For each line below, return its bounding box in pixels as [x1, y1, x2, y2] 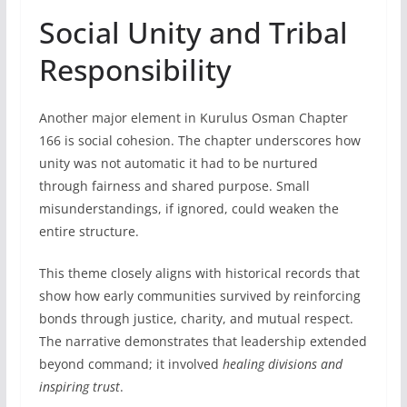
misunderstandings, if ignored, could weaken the [38, 199, 339, 217]
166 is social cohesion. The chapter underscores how [38, 131, 361, 149]
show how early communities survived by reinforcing [38, 286, 361, 304]
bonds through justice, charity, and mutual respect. [38, 309, 353, 327]
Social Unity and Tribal [38, 12, 348, 52]
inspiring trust [38, 377, 120, 395]
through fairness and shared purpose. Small [38, 176, 310, 194]
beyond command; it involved [38, 354, 223, 372]
